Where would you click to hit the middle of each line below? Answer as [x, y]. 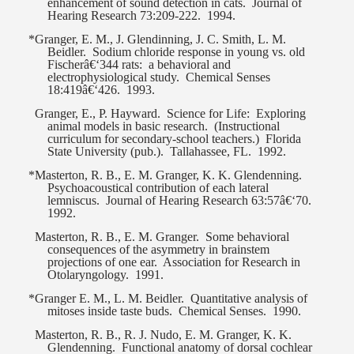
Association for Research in [232, 262]
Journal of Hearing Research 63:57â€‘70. [209, 201]
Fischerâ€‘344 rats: [95, 65]
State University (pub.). [106, 152]
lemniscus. [74, 201]
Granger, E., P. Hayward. [98, 114]
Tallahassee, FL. [211, 152]
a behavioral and [190, 65]
